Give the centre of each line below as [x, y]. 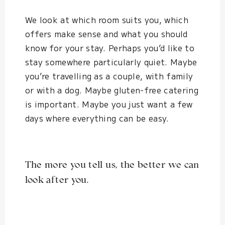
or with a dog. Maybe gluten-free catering [111, 90]
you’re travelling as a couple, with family [109, 76]
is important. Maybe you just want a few [109, 104]
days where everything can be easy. [97, 118]
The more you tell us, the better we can [112, 166]
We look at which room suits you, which [106, 20]
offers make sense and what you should [106, 34]
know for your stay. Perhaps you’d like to [109, 48]
